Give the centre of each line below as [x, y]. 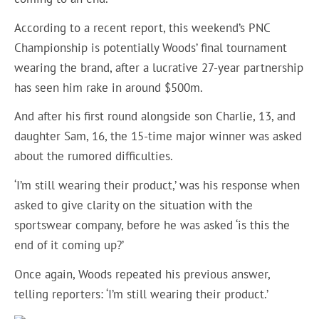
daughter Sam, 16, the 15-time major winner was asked [158, 136]
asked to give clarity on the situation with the [134, 205]
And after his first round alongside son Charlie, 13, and [155, 116]
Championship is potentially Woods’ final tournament [151, 47]
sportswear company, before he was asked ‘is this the [152, 225]
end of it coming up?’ [69, 245]
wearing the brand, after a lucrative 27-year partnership [159, 67]
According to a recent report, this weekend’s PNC [142, 27]
